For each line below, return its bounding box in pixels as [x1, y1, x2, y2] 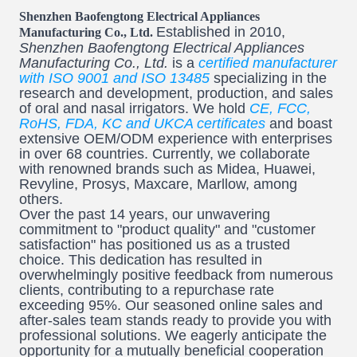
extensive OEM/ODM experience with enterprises [19, 131, 332, 147]
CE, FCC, [249, 100, 311, 117]
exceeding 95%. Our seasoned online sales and [19, 297, 323, 314]
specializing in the [210, 70, 327, 87]
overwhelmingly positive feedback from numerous [19, 267, 333, 284]
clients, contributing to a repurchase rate [19, 282, 274, 299]
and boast [265, 116, 332, 132]
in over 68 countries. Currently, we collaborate [19, 146, 310, 163]
